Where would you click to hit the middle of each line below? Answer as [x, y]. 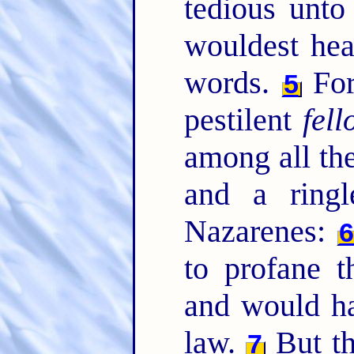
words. [232, 82]
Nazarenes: [260, 231]
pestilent [243, 119]
